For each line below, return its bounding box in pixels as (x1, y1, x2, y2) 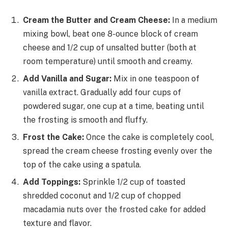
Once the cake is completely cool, (84, 132, 214, 142)
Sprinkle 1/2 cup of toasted (80, 177, 185, 187)
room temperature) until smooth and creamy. (23, 56, 192, 67)
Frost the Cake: (23, 132, 84, 142)
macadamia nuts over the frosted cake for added (23, 205, 206, 215)
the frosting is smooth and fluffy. (23, 115, 148, 125)
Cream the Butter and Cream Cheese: (23, 15, 170, 25)
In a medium (170, 15, 217, 25)
